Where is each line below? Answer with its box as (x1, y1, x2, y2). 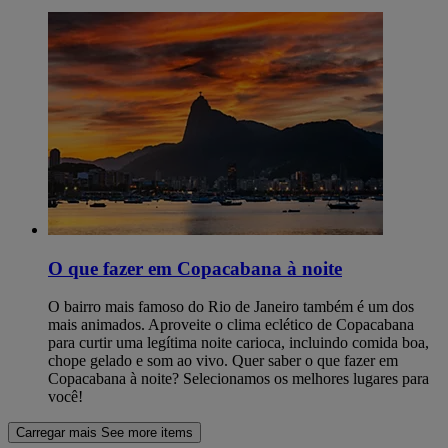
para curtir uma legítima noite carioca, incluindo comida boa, (48, 334, 429, 352)
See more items (101, 425, 193, 441)
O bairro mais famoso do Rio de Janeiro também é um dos (48, 298, 414, 316)
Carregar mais (16, 425, 97, 441)
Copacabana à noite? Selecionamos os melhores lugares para (48, 370, 429, 388)
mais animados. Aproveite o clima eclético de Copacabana (48, 316, 414, 334)
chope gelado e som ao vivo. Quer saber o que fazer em (48, 352, 398, 370)
